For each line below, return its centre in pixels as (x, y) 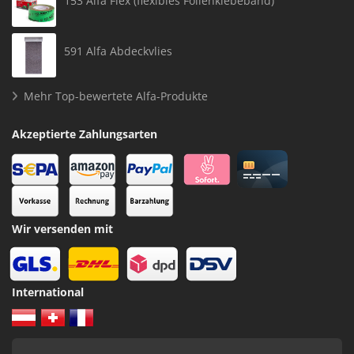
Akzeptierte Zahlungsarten (85, 134)
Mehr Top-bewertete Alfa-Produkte (116, 96)
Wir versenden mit (62, 229)
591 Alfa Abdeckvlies (118, 51)
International (48, 292)
